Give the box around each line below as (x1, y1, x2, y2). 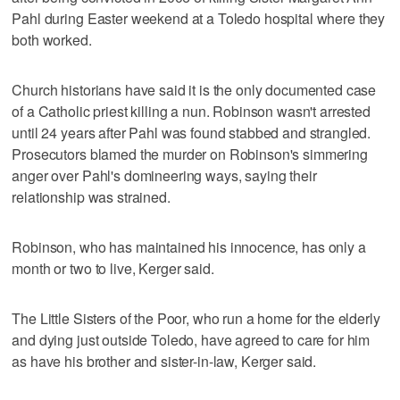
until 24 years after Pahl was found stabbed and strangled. (12, 121, 371, 143)
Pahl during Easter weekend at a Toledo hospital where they (12, 7, 386, 29)
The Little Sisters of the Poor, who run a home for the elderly (12, 307, 380, 329)
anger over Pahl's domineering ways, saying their (12, 164, 317, 186)
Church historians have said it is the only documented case (12, 79, 377, 100)
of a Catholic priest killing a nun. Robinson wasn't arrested (12, 100, 371, 121)
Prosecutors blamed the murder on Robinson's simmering (12, 143, 368, 164)
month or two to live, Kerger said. (12, 257, 214, 279)
